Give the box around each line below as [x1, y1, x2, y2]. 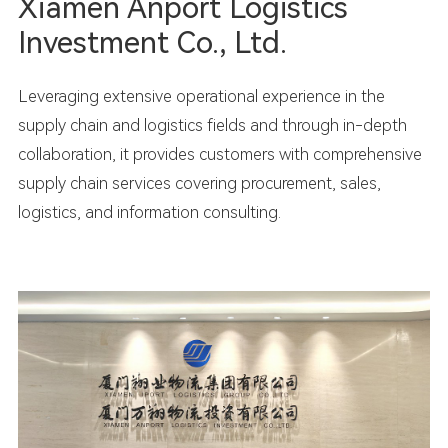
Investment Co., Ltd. [17, 24, 287, 60]
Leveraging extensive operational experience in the [17, 87, 385, 107]
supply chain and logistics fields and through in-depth [17, 116, 407, 136]
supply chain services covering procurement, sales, [17, 174, 381, 194]
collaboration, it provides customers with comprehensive [17, 145, 422, 165]
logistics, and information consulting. [17, 203, 281, 223]
